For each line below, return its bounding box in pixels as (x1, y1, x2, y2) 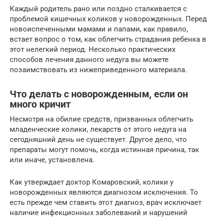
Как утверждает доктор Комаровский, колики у (10, 177, 173, 186)
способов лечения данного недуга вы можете (10, 55, 169, 64)
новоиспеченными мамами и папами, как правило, (10, 24, 188, 33)
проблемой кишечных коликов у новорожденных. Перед (10, 14, 207, 23)
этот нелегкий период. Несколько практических (10, 45, 175, 54)
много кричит (10, 99, 71, 110)
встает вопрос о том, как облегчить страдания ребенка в (10, 34, 206, 44)
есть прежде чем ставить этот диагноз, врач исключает (10, 198, 201, 207)
